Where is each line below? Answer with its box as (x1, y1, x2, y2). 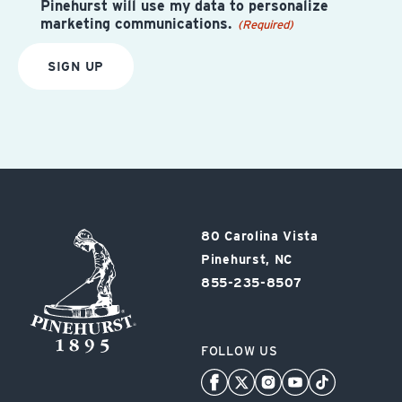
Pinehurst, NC (201, 252, 293, 267)
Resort (24, 251, 74, 269)
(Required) (237, 18, 293, 32)
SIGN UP (48, 59, 104, 74)
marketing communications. (40, 15, 236, 33)
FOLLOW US (201, 344, 278, 359)
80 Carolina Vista (201, 229, 319, 244)
